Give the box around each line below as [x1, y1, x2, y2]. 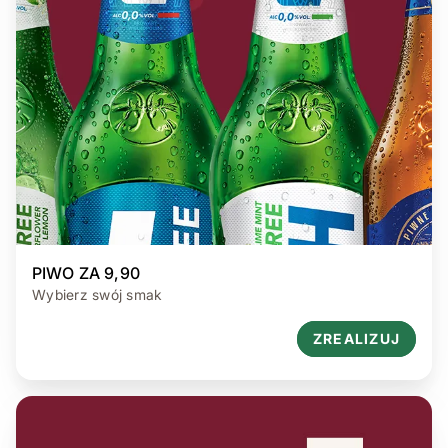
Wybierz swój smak [32, 285, 163, 303]
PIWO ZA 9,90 [32, 262, 140, 283]
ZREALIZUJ [312, 329, 400, 347]
